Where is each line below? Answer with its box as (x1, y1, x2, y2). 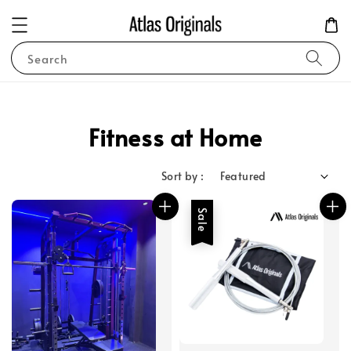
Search (27, 50, 68, 67)
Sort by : (161, 168, 204, 184)
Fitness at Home (89, 121, 262, 154)
